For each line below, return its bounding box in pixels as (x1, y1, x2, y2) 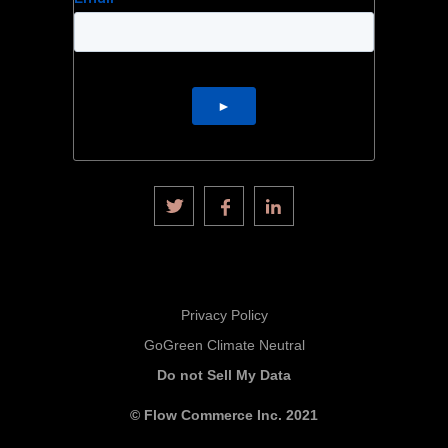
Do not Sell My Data (157, 367, 291, 384)
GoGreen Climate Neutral (143, 337, 305, 354)
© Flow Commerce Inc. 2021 (130, 407, 318, 424)
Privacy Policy (180, 307, 268, 324)
